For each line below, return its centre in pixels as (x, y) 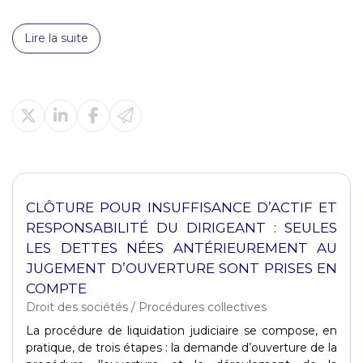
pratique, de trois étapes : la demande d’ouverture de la (181, 347)
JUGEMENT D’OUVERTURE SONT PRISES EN (181, 268)
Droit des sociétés (77, 307)
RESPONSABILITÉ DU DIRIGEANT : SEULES (181, 227)
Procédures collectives (203, 307)
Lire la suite (56, 38)
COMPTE (56, 288)
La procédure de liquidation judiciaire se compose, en (181, 330)
